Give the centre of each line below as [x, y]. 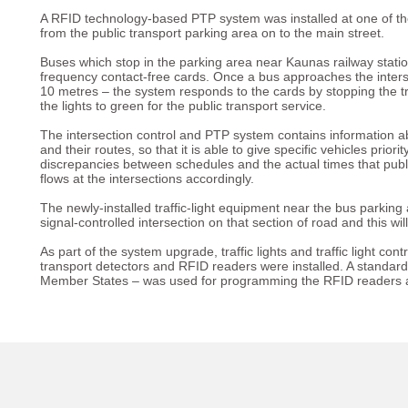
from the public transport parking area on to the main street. [212, 33]
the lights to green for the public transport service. [183, 106]
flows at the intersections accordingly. [147, 178]
